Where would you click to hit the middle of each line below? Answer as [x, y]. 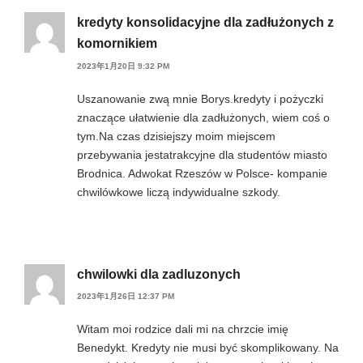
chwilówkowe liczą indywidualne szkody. [179, 192]
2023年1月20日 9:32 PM [123, 66]
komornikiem [117, 44]
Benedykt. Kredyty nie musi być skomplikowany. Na [208, 348]
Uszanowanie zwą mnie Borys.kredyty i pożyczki [200, 98]
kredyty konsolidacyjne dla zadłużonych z [205, 23]
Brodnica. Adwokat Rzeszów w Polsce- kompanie [202, 173]
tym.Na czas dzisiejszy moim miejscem [176, 136]
